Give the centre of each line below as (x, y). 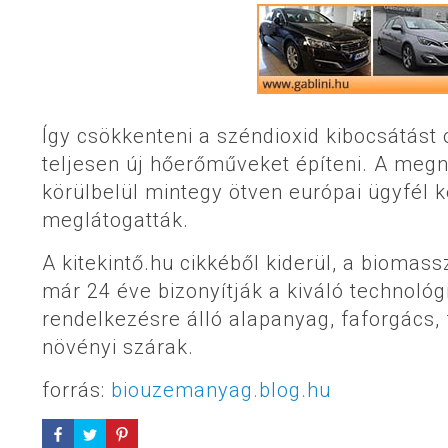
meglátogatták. (115, 220)
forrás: (76, 390)
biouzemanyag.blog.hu (221, 390)
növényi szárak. (118, 347)
